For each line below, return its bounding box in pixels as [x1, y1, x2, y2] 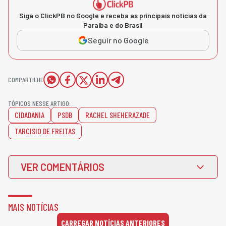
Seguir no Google [87, 35, 149, 45]
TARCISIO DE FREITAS [15, 126, 75, 136]
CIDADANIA [15, 109, 44, 120]
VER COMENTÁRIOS [21, 160, 104, 173]
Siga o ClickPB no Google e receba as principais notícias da [19, 11, 207, 20]
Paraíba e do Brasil [83, 20, 143, 29]
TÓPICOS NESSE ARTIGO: [8, 98, 71, 107]
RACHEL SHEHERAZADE [85, 109, 150, 120]
